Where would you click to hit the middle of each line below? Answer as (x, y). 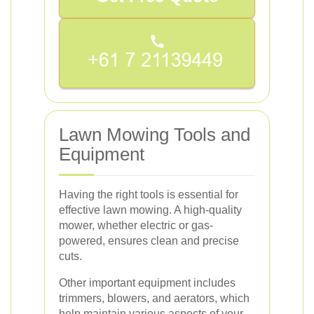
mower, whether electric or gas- (136, 225)
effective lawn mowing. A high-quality (150, 210)
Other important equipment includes (147, 282)
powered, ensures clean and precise (149, 240)
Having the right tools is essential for (149, 194)
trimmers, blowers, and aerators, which (154, 298)
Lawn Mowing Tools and (155, 134)
